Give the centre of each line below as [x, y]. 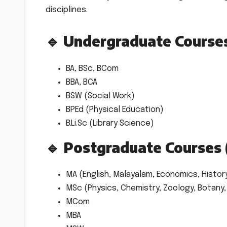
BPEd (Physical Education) [115, 109]
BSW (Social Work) [100, 96]
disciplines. [67, 10]
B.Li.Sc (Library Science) [110, 123]
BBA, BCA [82, 82]
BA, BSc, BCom [92, 68]
